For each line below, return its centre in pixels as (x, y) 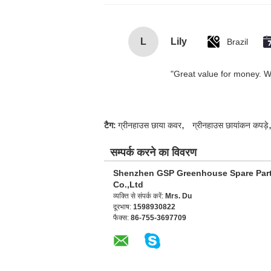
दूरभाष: (123, 207)
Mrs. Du (178, 196)
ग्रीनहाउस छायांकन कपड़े (230, 125)
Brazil (237, 42)
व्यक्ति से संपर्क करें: (139, 196)
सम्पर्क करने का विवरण (153, 152)
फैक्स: (122, 218)
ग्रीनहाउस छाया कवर (150, 125)
